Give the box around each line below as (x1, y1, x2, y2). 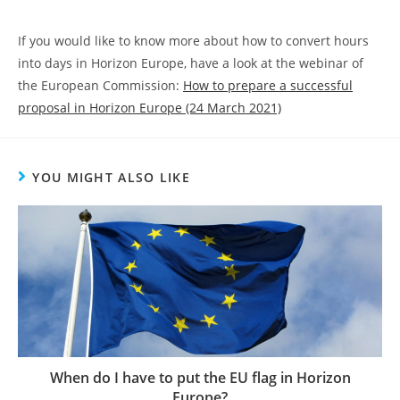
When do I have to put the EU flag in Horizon (49, 368, 351, 388)
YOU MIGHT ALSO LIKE (32, 169, 191, 187)
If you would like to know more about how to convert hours (18, 32, 369, 50)
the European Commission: (18, 77, 183, 95)
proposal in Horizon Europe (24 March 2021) (18, 99, 281, 117)
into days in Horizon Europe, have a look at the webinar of (18, 54, 363, 72)
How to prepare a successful (183, 77, 353, 95)
